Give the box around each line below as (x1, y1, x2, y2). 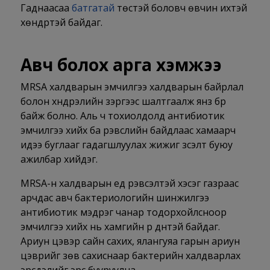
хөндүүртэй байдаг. (20, 16, 102, 30)
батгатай (71, 1, 115, 15)
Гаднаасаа (20, 1, 72, 15)
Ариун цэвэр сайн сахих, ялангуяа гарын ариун (20, 234, 240, 248)
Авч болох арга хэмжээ (20, 53, 222, 77)
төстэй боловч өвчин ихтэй (114, 1, 247, 15)
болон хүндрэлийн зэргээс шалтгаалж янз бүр (20, 95, 226, 108)
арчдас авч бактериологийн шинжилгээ (20, 191, 209, 205)
